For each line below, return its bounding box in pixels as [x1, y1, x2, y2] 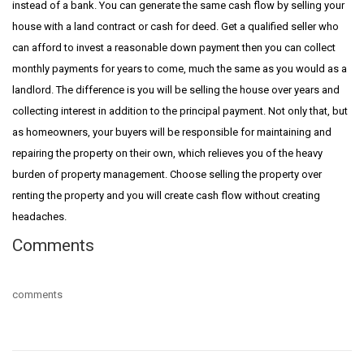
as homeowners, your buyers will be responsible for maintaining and [12, 126, 331, 138]
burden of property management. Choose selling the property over [12, 168, 322, 180]
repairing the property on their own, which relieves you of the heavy [12, 147, 323, 159]
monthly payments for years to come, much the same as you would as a [12, 63, 347, 75]
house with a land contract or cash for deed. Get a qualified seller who [12, 20, 339, 32]
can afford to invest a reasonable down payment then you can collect [12, 41, 336, 54]
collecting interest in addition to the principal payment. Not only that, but [12, 105, 348, 117]
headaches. [12, 210, 67, 223]
